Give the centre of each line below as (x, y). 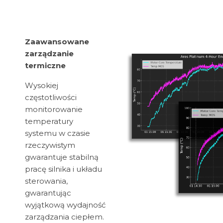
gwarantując (48, 193)
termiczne (45, 66)
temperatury (49, 121)
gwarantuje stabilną (62, 157)
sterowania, (46, 181)
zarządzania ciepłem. (64, 217)
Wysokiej (42, 86)
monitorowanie (54, 110)
